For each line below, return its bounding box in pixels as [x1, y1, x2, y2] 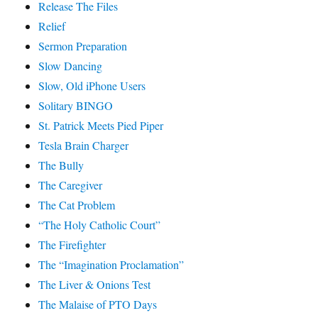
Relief [38, 18, 66, 34]
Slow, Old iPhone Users [38, 78, 146, 94]
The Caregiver [38, 177, 103, 193]
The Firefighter [38, 237, 106, 253]
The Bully [38, 158, 84, 173]
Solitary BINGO [38, 98, 114, 114]
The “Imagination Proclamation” [38, 257, 185, 273]
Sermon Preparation [38, 38, 128, 54]
